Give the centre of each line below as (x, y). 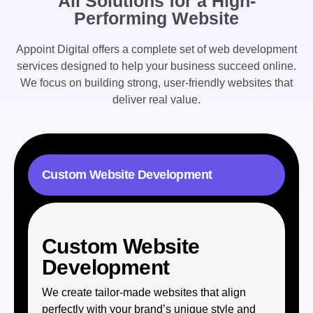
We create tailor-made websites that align (144, 293)
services (37, 66)
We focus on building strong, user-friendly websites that (156, 83)
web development (253, 50)
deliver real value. (156, 100)
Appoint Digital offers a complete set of (112, 50)
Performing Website (156, 19)
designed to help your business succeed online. (177, 66)
